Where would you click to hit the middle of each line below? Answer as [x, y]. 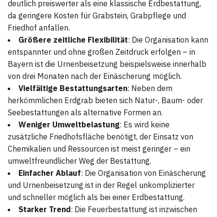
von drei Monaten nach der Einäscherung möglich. [95, 76]
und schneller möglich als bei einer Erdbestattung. [96, 197]
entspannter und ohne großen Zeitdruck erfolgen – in [101, 52]
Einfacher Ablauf [50, 173]
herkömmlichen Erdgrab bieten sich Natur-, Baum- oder [105, 100]
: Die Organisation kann [168, 39]
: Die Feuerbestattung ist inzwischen [134, 209]
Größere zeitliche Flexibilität [73, 39]
